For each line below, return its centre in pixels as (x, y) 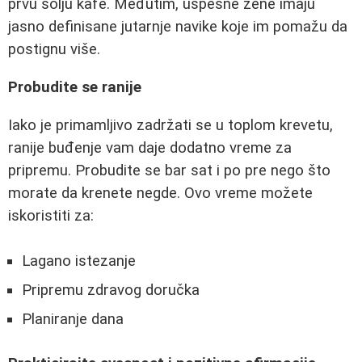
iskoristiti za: (51, 215)
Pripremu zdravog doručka (111, 290)
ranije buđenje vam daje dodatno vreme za (150, 147)
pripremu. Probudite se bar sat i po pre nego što (169, 170)
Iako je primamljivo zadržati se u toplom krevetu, (170, 125)
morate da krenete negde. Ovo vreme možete (160, 193)
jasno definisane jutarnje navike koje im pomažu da (178, 27)
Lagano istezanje (79, 261)
